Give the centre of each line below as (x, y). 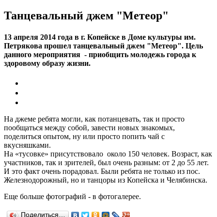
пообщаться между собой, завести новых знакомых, (89, 127)
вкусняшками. (27, 145)
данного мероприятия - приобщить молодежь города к (100, 54)
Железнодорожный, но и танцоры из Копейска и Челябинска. (106, 180)
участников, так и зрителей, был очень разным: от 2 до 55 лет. (106, 162)
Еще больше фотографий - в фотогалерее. (72, 196)
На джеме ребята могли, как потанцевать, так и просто (94, 119)
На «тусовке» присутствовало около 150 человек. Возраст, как (108, 154)
